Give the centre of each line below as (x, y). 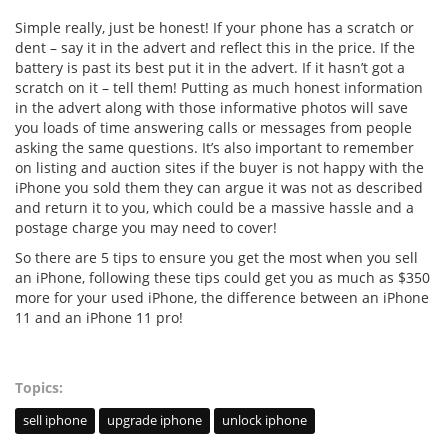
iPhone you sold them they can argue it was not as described (219, 188)
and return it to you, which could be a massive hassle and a (214, 208)
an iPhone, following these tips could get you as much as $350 (222, 278)
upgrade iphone (154, 421)
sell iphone (55, 421)
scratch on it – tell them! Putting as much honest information (219, 88)
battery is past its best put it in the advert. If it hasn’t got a (210, 68)
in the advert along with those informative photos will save (211, 108)
